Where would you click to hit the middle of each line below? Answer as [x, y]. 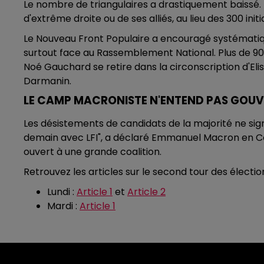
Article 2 [146, 192]
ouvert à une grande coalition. [93, 151]
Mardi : [63, 206]
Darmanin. [47, 81]
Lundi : [62, 192]
